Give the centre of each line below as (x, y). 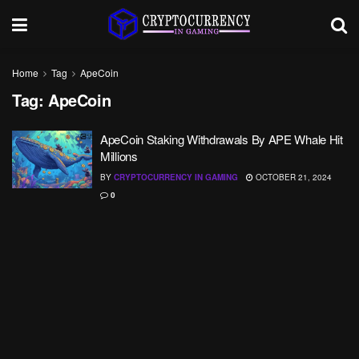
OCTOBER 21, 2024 (292, 177)
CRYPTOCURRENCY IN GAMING (176, 177)
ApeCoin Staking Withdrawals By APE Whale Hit (222, 139)
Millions (119, 156)
